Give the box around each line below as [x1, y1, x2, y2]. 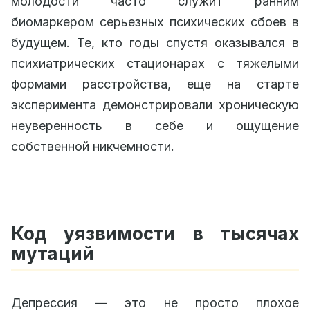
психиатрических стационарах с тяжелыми [11, 56, 299, 71]
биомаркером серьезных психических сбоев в [11, 15, 299, 29]
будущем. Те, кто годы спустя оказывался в [11, 35, 299, 50]
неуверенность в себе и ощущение [11, 118, 299, 133]
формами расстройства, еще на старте [11, 77, 299, 91]
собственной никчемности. [11, 139, 174, 154]
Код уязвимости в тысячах [11, 223, 299, 244]
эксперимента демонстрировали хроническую [11, 98, 299, 112]
